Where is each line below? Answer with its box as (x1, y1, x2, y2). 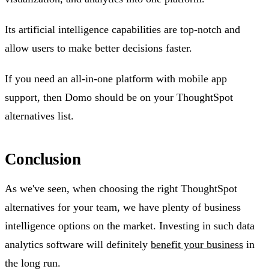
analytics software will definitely (5, 238, 151, 251)
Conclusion (5, 150, 81, 169)
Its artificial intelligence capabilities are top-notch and (5, 23, 240, 36)
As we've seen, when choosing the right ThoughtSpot (5, 183, 237, 195)
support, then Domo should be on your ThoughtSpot (5, 91, 233, 104)
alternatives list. (5, 110, 74, 122)
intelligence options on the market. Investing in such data (5, 220, 255, 232)
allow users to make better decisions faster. (5, 42, 192, 55)
